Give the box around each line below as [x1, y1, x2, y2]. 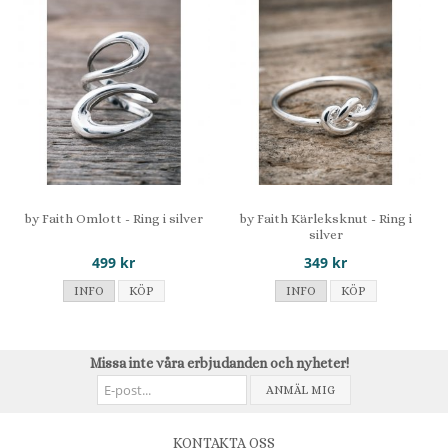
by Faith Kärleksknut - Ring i [239, 211, 412, 227]
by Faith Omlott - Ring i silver [24, 211, 203, 227]
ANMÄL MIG [266, 382, 335, 397]
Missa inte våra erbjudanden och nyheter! [89, 354, 349, 371]
